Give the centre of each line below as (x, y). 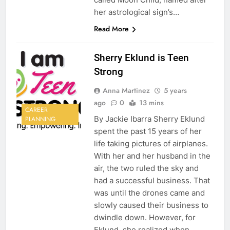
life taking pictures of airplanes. (151, 144)
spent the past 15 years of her (148, 131)
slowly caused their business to (151, 205)
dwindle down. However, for (145, 218)
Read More (111, 29)
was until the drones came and (149, 193)
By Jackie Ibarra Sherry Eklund (149, 119)
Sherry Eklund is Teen (141, 58)
